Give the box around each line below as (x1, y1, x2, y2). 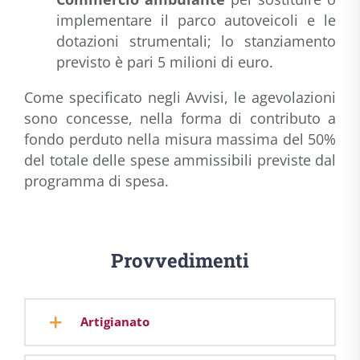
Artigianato (80, 313, 149, 329)
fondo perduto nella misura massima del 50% (24, 129, 336, 149)
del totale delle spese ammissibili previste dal (24, 149, 336, 170)
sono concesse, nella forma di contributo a (24, 108, 336, 128)
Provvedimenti (111, 247, 249, 273)
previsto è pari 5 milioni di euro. (56, 51, 273, 72)
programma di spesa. (24, 170, 169, 190)
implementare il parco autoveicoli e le (56, 10, 336, 30)
